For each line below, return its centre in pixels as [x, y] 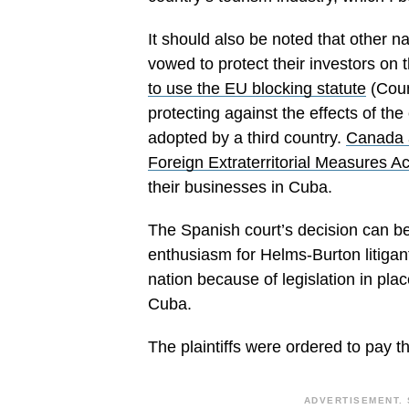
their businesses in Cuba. [240, 187]
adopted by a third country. [247, 138]
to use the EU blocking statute [257, 89]
